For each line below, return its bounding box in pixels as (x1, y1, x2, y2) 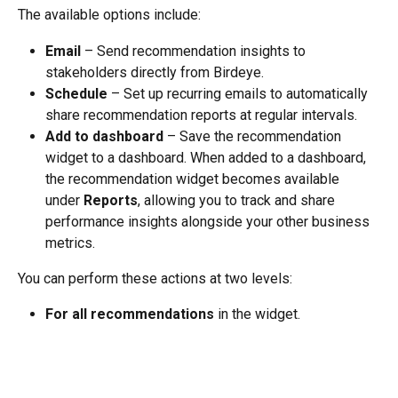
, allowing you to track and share (138, 191, 338, 209)
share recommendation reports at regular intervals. (45, 106, 357, 123)
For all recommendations (45, 306, 214, 323)
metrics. (45, 234, 95, 251)
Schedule (45, 84, 107, 102)
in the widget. (214, 306, 300, 323)
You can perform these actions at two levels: (18, 269, 292, 287)
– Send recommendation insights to (81, 42, 309, 60)
